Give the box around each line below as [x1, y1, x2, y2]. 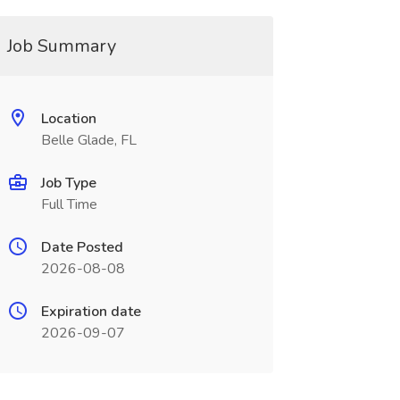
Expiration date [40, 302, 141, 321]
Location [40, 109, 96, 129]
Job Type [40, 173, 96, 193]
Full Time [40, 195, 97, 214]
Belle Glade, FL [40, 130, 137, 150]
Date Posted [40, 237, 123, 257]
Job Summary [6, 34, 116, 58]
